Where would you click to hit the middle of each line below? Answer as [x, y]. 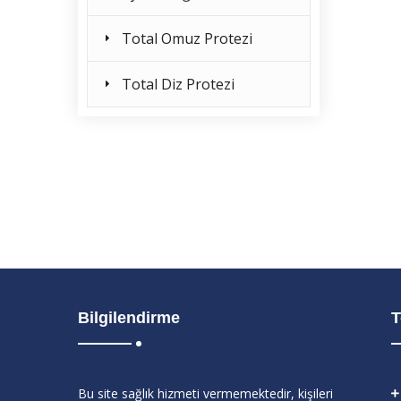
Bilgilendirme [129, 318]
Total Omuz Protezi [187, 38]
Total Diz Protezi [178, 84]
